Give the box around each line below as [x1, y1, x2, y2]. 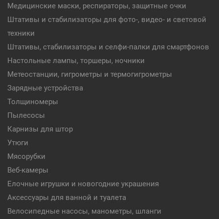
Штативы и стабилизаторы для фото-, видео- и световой [7, 15, 206, 24]
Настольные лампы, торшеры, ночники [7, 56, 145, 65]
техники [7, 29, 35, 38]
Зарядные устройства [7, 84, 83, 92]
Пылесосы [7, 111, 45, 120]
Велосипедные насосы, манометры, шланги [7, 207, 161, 216]
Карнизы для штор [7, 125, 73, 133]
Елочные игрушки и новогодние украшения [7, 179, 159, 188]
